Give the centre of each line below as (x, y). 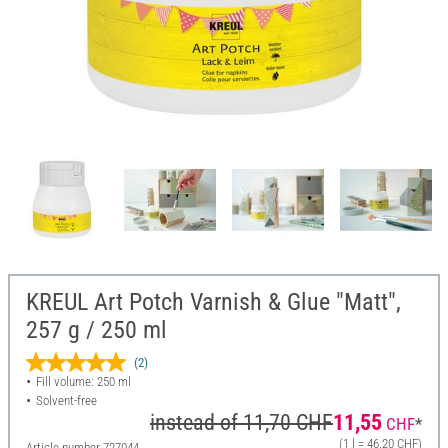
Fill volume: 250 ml (83, 382)
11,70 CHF (287, 423)
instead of (196, 423)
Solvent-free (66, 401)
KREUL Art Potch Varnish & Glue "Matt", (213, 302)
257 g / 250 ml (96, 330)
